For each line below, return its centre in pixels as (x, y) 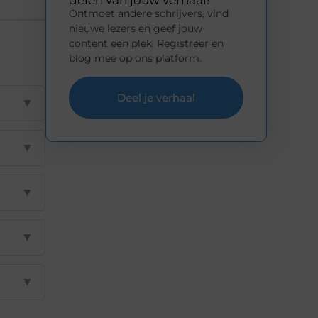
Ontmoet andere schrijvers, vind (149, 14)
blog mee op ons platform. (135, 59)
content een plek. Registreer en (146, 44)
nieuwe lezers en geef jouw (136, 29)
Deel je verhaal (156, 97)
